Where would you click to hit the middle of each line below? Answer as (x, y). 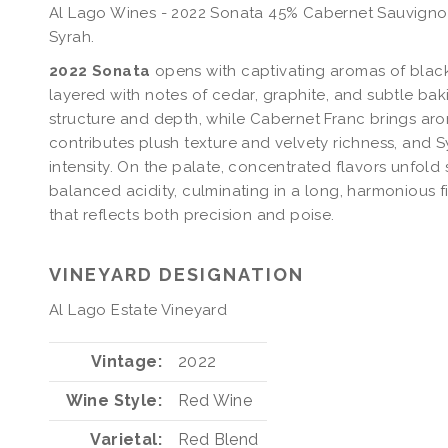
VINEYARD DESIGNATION (176, 275)
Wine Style (111, 400)
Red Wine (215, 400)
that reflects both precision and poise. (192, 214)
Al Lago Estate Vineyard (138, 310)
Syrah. (72, 36)
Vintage (124, 361)
